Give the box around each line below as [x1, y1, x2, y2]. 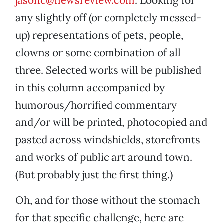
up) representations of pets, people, [15, 28, 183, 42]
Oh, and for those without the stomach [15, 193, 200, 207]
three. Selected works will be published [15, 63, 201, 77]
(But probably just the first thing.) [15, 168, 173, 182]
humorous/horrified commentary [15, 98, 177, 112]
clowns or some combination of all [15, 46, 181, 60]
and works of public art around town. [15, 150, 192, 164]
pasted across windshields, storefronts [15, 133, 200, 147]
